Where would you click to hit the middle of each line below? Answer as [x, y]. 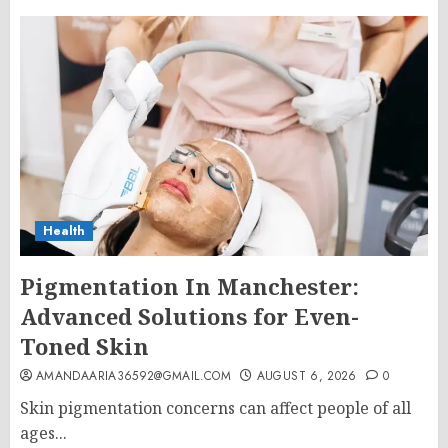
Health [64, 231]
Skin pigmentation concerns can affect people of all [215, 408]
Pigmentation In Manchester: [189, 286]
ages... [43, 433]
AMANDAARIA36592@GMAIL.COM [133, 376]
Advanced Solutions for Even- [189, 316]
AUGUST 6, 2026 [306, 376]
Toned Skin [84, 346]
